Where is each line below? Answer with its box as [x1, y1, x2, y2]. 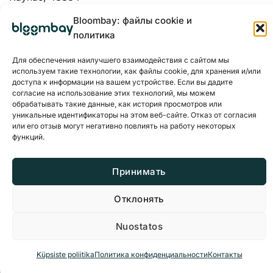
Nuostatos [115, 220, 163, 232]
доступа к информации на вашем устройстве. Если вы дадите [12, 77, 233, 87]
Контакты [207, 250, 243, 260]
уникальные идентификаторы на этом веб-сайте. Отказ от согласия [12, 110, 257, 120]
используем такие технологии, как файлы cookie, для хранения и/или [12, 66, 261, 76]
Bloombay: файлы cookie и [73, 15, 192, 27]
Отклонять [114, 193, 165, 205]
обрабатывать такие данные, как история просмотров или [12, 99, 222, 109]
